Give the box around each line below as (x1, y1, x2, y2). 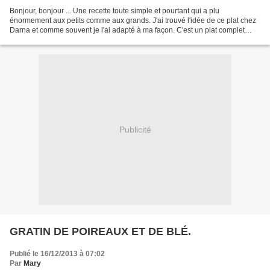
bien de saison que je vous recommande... (10, 36, 148, 45)
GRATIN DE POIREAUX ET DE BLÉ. (10, 225, 191, 238)
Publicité (119, 124, 151, 134)
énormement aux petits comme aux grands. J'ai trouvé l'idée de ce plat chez (10, 16, 256, 25)
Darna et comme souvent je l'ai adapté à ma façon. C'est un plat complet (10, 26, 245, 35)
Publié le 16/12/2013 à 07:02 (10, 250, 105, 259)
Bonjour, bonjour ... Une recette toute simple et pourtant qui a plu (10, 7, 219, 16)
